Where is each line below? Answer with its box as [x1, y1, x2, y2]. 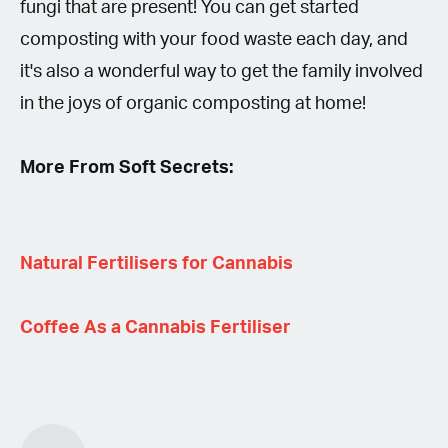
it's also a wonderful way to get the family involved [20, 62, 423, 81]
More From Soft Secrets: [20, 158, 233, 177]
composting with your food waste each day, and [20, 30, 408, 49]
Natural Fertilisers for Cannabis [20, 254, 293, 273]
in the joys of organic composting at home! [20, 94, 366, 113]
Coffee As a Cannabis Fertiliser [20, 318, 291, 337]
